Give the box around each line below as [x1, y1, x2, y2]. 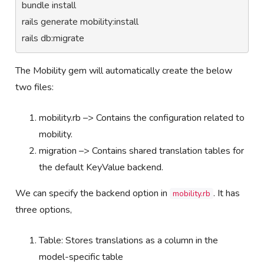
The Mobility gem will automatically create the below [15, 64, 233, 77]
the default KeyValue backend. [39, 160, 164, 174]
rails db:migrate [22, 31, 85, 45]
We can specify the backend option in [15, 186, 170, 200]
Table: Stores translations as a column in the [39, 233, 219, 247]
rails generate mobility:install [22, 15, 139, 28]
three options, [15, 203, 72, 216]
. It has [213, 186, 240, 200]
